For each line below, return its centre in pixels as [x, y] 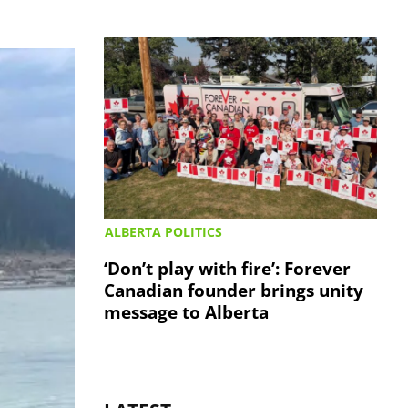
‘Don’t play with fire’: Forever [228, 268]
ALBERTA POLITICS [164, 231]
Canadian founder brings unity [234, 290]
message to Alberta [187, 311]
